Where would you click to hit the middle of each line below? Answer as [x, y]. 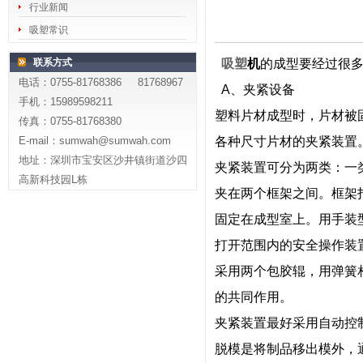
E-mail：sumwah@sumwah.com [94, 141]
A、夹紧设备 [255, 90]
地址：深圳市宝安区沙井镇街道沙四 [102, 160]
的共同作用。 [254, 297]
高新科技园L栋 [53, 179]
